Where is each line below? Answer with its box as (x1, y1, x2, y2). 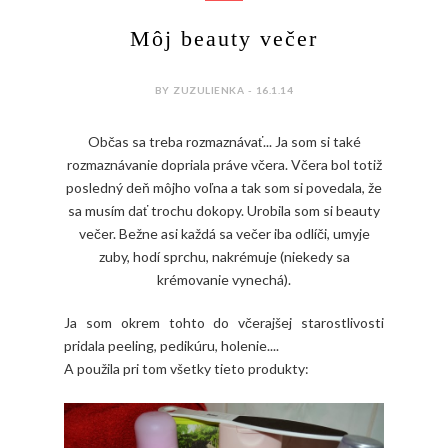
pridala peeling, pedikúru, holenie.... (64, 337, 279, 355)
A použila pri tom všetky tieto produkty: (64, 360, 309, 378)
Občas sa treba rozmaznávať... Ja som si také (87, 133, 361, 151)
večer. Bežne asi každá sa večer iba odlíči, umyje (78, 225, 370, 243)
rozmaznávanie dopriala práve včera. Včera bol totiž (66, 156, 382, 174)
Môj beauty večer (130, 26, 318, 52)
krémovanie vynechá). (157, 271, 291, 289)
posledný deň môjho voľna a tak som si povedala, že (66, 179, 382, 197)
